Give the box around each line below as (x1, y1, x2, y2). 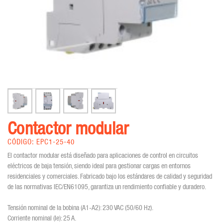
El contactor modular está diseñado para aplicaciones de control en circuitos (7, 151, 198, 159)
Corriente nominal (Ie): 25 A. (7, 214, 76, 222)
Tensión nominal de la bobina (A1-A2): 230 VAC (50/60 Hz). (7, 203, 153, 212)
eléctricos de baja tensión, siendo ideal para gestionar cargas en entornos (7, 161, 191, 170)
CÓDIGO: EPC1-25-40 (7, 137, 75, 146)
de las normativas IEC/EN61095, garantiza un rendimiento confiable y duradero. (7, 182, 206, 191)
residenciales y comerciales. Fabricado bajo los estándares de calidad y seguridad (7, 172, 212, 180)
